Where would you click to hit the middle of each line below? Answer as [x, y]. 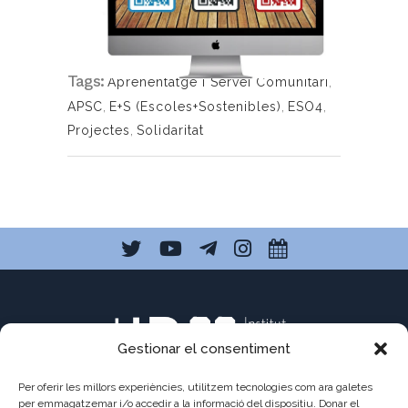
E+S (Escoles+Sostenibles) [195, 106]
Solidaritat [170, 130]
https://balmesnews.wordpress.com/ [222, 25]
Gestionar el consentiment [204, 349]
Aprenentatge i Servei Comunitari [218, 82]
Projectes [99, 130]
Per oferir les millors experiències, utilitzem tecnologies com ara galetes [195, 387]
